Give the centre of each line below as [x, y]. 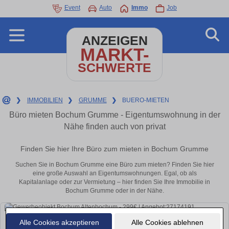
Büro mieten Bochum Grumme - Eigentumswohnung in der [114, 115]
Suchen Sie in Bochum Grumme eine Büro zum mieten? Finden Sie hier [114, 165]
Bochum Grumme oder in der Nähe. [114, 191]
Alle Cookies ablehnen [167, 222]
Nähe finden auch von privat [114, 127]
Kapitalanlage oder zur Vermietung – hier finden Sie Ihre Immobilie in [114, 182]
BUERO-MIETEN [146, 100]
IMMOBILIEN [45, 100]
